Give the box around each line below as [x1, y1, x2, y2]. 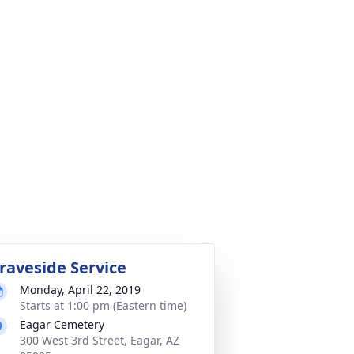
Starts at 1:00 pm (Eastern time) [20, 298, 186, 313]
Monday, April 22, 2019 [20, 282, 141, 297]
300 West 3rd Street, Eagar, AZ [20, 333, 179, 348]
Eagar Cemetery [20, 317, 104, 332]
